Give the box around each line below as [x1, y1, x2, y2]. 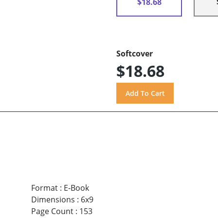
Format [31, 182, 58, 193]
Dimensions [31, 194, 75, 205]
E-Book [63, 182, 89, 193]
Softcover [116, 48, 153, 59]
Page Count [31, 205, 73, 217]
